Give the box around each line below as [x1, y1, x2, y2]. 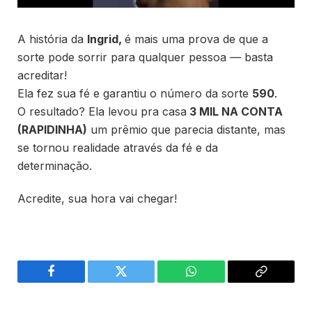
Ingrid [87, 32, 118, 47]
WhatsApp [189, 275, 244, 288]
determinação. [17, 159, 92, 173]
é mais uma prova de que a [125, 32, 268, 47]
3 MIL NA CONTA [187, 104, 283, 119]
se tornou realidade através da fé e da [17, 141, 218, 155]
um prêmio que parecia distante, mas [87, 123, 286, 137]
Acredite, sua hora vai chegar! [17, 192, 177, 206]
